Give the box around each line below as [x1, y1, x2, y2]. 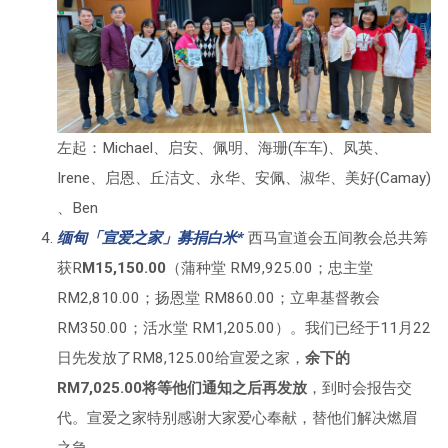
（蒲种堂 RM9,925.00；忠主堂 [165, 259, 373, 278]
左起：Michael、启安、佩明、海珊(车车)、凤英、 [56, 139, 388, 158]
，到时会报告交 [306, 379, 412, 398]
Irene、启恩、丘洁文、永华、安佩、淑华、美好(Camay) [56, 169, 431, 188]
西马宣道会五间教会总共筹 [247, 229, 428, 248]
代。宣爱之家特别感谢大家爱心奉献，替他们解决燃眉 [56, 409, 417, 428]
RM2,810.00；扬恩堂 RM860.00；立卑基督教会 [56, 289, 380, 308]
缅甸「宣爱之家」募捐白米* [56, 229, 248, 248]
